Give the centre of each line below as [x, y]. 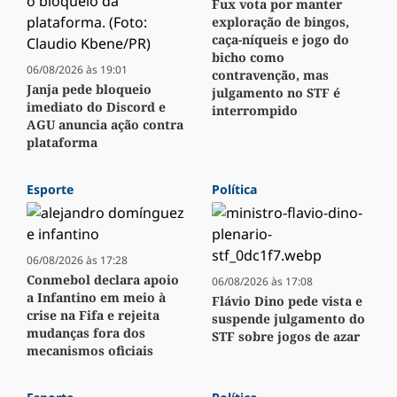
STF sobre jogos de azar [286, 337]
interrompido [255, 111]
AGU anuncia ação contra [105, 125]
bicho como [248, 58]
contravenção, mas [270, 75]
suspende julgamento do [288, 319]
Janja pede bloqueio [89, 90]
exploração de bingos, [280, 22]
